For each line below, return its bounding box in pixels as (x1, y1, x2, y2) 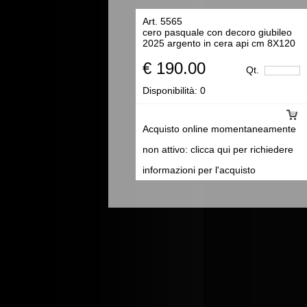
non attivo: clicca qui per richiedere (143, 143, 293, 155)
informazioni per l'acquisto (143, 164, 256, 175)
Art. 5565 (143, 15, 182, 27)
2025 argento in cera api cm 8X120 (143, 37, 295, 49)
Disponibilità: (143, 84, 200, 96)
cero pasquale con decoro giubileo (143, 26, 292, 38)
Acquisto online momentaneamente (143, 123, 296, 134)
